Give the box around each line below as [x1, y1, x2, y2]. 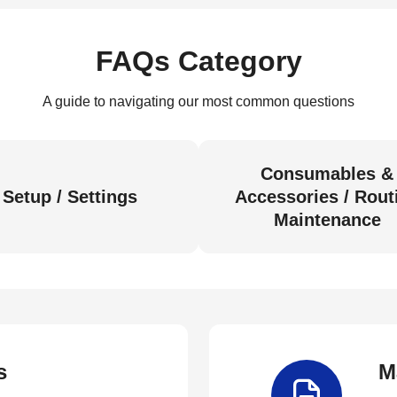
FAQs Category [95, 45, 302, 77]
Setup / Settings [3, 187, 137, 206]
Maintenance [273, 210, 381, 230]
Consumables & [261, 164, 393, 183]
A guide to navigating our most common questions [43, 94, 354, 109]
